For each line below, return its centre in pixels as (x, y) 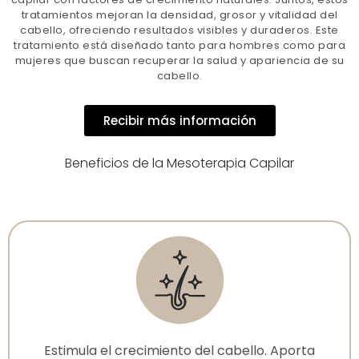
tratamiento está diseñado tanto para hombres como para (179, 45)
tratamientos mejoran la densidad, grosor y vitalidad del (179, 14)
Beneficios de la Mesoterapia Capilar (179, 163)
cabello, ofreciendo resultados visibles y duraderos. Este (179, 30)
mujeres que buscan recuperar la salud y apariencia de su (179, 60)
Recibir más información (179, 120)
